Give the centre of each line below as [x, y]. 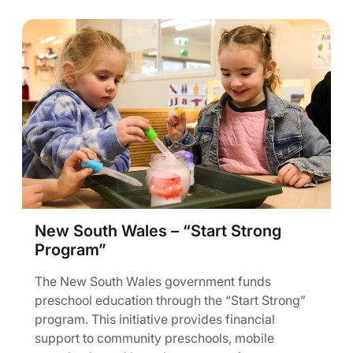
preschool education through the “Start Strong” [170, 300]
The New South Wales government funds [153, 281]
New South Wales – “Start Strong [158, 231]
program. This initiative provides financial [155, 319]
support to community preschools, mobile [154, 338]
